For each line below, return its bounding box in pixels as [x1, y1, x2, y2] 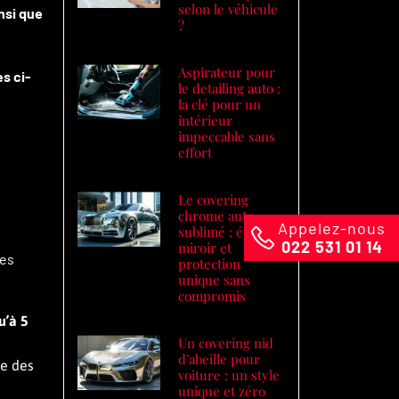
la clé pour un [178, 95, 262, 113]
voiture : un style [178, 366, 281, 384]
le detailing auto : [178, 79, 281, 97]
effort [178, 143, 213, 161]
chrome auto [178, 207, 255, 224]
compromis [178, 287, 247, 305]
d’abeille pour [178, 350, 261, 368]
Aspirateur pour [178, 63, 276, 81]
